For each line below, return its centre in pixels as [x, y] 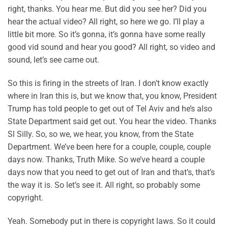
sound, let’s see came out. [53, 60]
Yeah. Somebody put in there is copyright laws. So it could [111, 221]
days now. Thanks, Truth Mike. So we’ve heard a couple [106, 159]
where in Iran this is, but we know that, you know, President [112, 96]
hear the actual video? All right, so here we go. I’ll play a [106, 22]
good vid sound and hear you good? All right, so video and [111, 47]
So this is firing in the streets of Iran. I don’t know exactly [108, 83]
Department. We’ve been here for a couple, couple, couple [109, 147]
